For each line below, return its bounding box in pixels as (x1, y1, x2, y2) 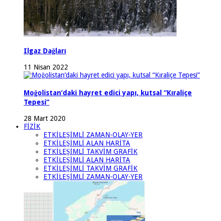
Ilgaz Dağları (24, 46, 66, 55)
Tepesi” (24, 98, 49, 106)
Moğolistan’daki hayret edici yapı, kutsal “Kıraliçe (24, 88, 192, 97)
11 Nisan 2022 (24, 63, 68, 72)
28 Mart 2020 (24, 114, 66, 123)
